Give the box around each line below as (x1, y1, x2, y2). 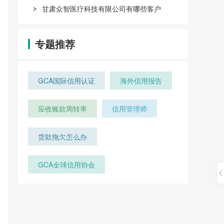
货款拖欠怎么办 (38, 131, 87, 141)
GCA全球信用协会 (38, 159, 95, 169)
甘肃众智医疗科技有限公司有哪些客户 (42, 3, 161, 13)
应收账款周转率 (38, 103, 87, 113)
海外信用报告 (120, 75, 162, 85)
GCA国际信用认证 (38, 75, 95, 85)
